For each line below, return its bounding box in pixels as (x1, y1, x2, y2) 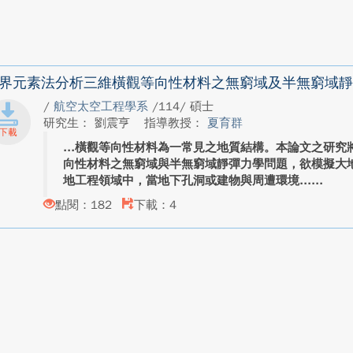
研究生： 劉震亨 (43, 116, 134, 130)
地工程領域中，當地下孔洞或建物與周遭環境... (62, 173, 311, 188)
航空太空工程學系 (53, 99, 152, 113)
